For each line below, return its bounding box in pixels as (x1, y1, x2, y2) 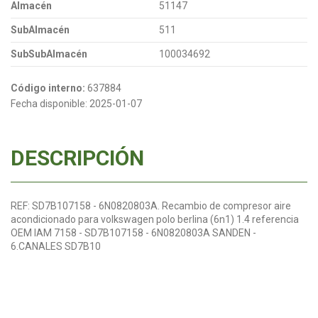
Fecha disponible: (11, 97, 87, 109)
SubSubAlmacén (11, 48, 87, 60)
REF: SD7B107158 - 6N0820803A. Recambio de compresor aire (11, 199, 291, 212)
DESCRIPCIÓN (11, 145, 144, 170)
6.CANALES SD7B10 (11, 240, 101, 252)
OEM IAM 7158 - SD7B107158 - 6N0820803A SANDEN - (11, 226, 256, 238)
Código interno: (11, 82, 85, 94)
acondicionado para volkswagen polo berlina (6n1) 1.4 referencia (11, 213, 299, 225)
